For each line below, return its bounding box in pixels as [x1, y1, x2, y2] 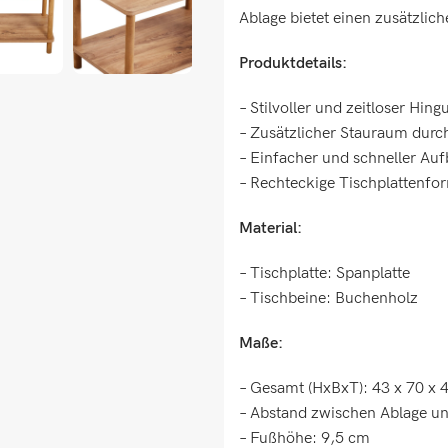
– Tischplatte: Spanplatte [239, 264, 410, 283]
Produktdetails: [239, 54, 347, 73]
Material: [239, 219, 302, 238]
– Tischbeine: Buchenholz [239, 289, 418, 308]
